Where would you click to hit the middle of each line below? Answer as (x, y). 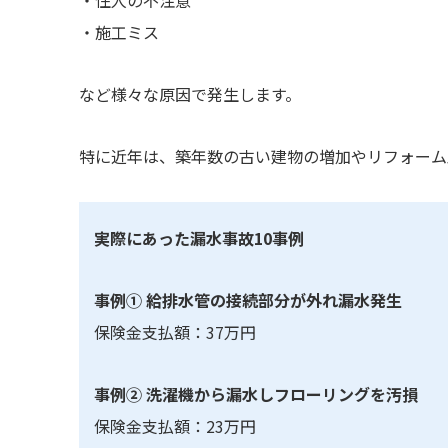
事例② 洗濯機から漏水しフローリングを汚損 (255, 394)
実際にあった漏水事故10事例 (198, 238)
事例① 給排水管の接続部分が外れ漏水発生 (247, 300)
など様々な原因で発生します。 (189, 94)
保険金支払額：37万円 (174, 332)
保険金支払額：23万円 (174, 426)
